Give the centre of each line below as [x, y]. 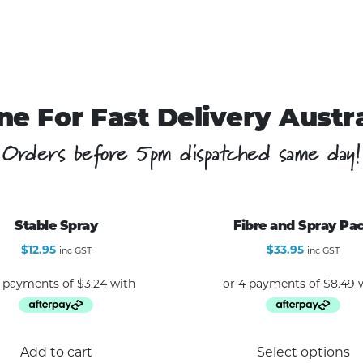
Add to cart [56, 352]
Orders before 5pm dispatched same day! [181, 153]
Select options [303, 352]
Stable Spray [56, 226]
